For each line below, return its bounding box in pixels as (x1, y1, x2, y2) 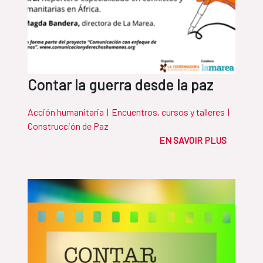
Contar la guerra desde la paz (28, 76, 213, 94)
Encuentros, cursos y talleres (112, 106, 225, 118)
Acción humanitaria (28, 106, 104, 118)
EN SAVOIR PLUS (159, 134, 227, 146)
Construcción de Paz (28, 120, 109, 132)
